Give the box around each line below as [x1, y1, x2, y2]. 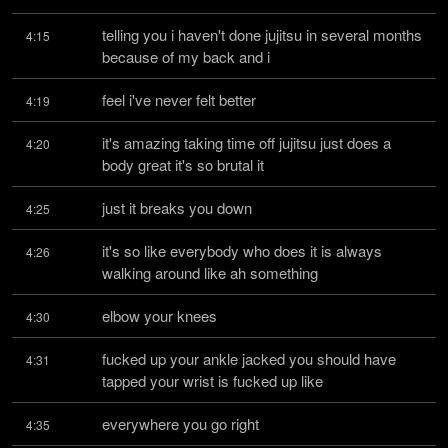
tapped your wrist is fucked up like [102, 370, 323, 391]
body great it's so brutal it [102, 154, 264, 175]
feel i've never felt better [102, 89, 256, 110]
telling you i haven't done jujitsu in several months [102, 24, 422, 45]
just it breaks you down [102, 197, 252, 218]
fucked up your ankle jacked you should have [102, 348, 396, 369]
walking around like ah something [102, 262, 318, 283]
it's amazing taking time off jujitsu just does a [102, 132, 391, 153]
